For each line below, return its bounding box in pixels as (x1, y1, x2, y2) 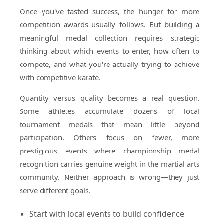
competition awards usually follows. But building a (20, 20, 199, 29)
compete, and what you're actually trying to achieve (20, 59, 199, 69)
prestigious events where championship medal (20, 146, 199, 155)
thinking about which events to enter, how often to (20, 46, 199, 56)
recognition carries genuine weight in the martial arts (20, 159, 199, 169)
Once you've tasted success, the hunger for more (20, 6, 199, 16)
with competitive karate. (20, 72, 101, 82)
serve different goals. (20, 185, 90, 195)
